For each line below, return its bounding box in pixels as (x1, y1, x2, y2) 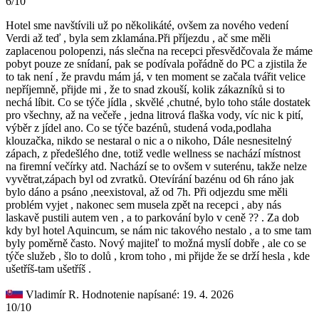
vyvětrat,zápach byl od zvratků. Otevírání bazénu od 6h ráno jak (6, 172, 294, 185)
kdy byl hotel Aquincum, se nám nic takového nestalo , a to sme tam (6, 224, 311, 236)
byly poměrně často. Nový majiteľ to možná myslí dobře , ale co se (6, 236, 306, 249)
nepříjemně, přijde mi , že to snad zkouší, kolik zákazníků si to (6, 83, 285, 95)
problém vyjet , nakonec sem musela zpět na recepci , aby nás (6, 198, 281, 211)
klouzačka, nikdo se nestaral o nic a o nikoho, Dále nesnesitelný (6, 134, 292, 147)
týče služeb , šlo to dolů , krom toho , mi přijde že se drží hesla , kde (6, 249, 310, 262)
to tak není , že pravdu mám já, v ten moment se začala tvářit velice (6, 70, 305, 83)
